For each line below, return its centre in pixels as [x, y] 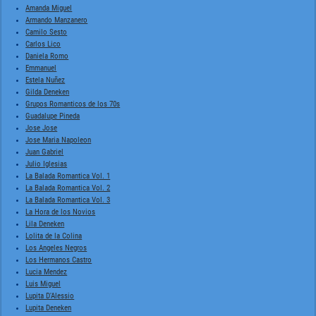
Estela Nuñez [45, 80]
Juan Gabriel [45, 152]
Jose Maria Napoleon [59, 140]
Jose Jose [42, 128]
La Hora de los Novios [61, 212]
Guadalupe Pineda [53, 116]
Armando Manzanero [57, 20]
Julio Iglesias [47, 164]
